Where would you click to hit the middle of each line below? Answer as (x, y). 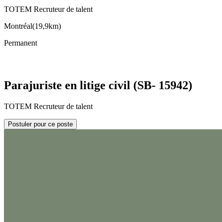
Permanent (21, 43)
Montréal (18, 26)
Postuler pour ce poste (40, 124)
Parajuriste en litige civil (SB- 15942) (98, 85)
